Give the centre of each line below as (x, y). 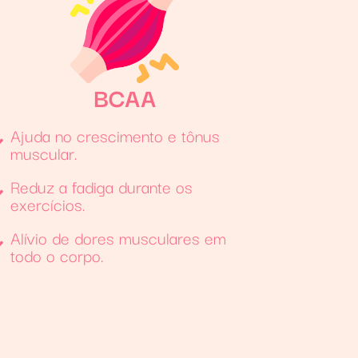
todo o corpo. (58, 255)
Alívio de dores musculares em (119, 237)
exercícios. (48, 203)
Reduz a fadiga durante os (102, 186)
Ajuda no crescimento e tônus (115, 135)
